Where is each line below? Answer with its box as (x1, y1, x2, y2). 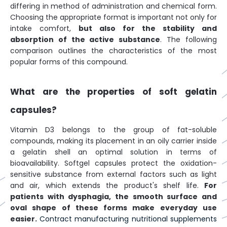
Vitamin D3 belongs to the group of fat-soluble (10, 125, 217, 135)
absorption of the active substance (10, 34, 161, 45)
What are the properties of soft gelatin (10, 86, 217, 98)
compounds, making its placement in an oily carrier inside (10, 136, 217, 146)
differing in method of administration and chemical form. (10, 1, 217, 11)
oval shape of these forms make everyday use (10, 203, 217, 213)
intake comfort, (10, 23, 79, 33)
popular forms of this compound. (10, 57, 128, 67)
